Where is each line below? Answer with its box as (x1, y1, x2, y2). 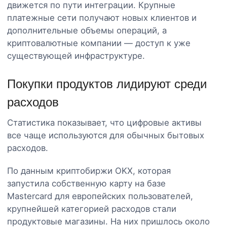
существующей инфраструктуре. (7, 50, 145, 61)
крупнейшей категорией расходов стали (7, 203, 176, 214)
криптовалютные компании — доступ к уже (7, 37, 191, 48)
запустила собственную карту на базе (7, 178, 166, 188)
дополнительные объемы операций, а (7, 25, 167, 35)
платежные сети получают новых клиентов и (7, 12, 197, 23)
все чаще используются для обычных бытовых (7, 130, 204, 140)
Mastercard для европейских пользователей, (7, 191, 193, 201)
